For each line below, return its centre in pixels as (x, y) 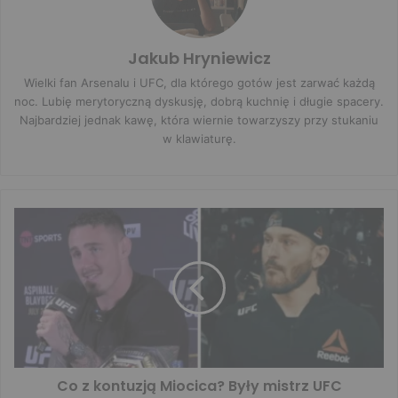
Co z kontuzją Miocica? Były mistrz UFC (199, 386)
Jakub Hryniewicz (199, 58)
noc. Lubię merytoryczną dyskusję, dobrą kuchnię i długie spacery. (199, 101)
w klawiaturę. (199, 138)
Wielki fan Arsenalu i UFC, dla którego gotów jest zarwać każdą (199, 82)
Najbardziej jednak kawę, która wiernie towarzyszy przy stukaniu (199, 119)
